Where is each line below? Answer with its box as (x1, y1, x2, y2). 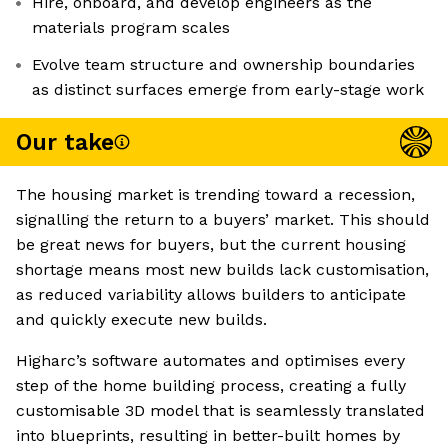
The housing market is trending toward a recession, (16, 185, 415, 205)
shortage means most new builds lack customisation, (16, 260, 429, 280)
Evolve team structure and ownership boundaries (32, 55, 415, 75)
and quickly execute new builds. (16, 310, 267, 330)
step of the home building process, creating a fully (16, 376, 406, 396)
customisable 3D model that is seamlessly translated (16, 401, 425, 421)
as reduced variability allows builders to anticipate (16, 285, 406, 305)
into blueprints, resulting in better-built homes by (16, 426, 400, 446)
